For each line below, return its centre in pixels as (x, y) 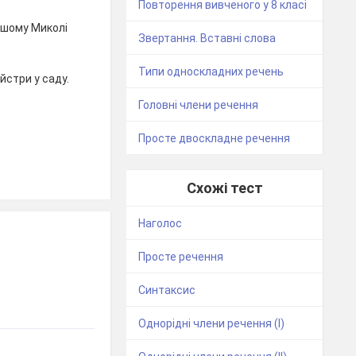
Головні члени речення (199, 105)
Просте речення (181, 257)
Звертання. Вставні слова (207, 39)
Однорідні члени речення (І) (212, 324)
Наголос (161, 224)
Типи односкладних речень (211, 72)
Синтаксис (167, 290)
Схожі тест (224, 188)
